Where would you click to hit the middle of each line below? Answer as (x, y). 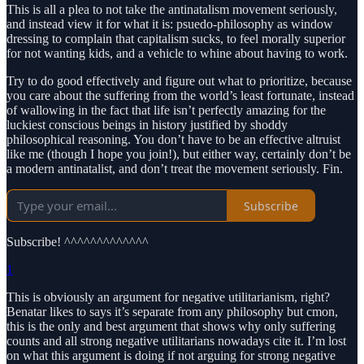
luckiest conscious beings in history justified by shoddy (147, 125)
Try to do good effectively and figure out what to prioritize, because (179, 81)
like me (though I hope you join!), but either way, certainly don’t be (179, 154)
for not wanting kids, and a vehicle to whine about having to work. (177, 54)
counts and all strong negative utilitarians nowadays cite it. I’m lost (176, 341)
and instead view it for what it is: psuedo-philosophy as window (170, 24)
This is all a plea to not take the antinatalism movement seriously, (172, 10)
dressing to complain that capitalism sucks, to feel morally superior (176, 39)
